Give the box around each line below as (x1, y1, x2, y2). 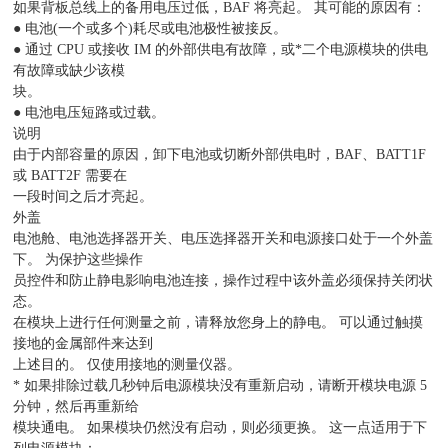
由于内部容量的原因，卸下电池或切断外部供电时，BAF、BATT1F (13, 147, 427, 162)
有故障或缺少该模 (13, 63, 126, 78)
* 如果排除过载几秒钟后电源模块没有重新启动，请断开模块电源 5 (13, 378, 428, 393)
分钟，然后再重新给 (13, 399, 140, 414)
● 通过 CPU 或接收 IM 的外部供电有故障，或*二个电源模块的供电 (13, 42, 429, 57)
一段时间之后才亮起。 (13, 189, 154, 204)
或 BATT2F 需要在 (13, 168, 128, 183)
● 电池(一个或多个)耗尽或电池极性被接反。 (13, 21, 288, 36)
